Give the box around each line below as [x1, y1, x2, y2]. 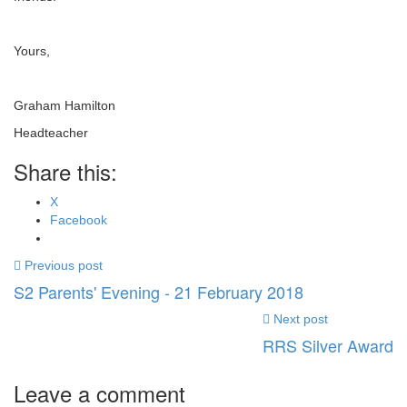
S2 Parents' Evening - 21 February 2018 [14, 280, 303, 303]
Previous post [25, 258, 103, 273]
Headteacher [14, 125, 88, 140]
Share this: [14, 155, 117, 187]
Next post [273, 312, 328, 326]
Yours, [14, 44, 50, 58]
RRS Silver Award [263, 333, 393, 357]
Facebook [50, 213, 107, 227]
